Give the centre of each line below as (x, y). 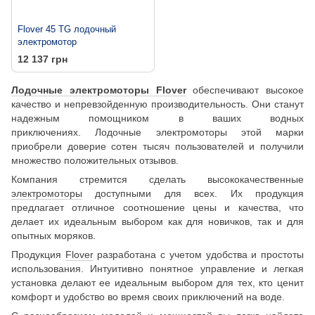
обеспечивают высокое (245, 90)
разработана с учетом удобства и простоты (199, 254)
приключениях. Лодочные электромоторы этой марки (157, 132)
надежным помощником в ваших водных (157, 118)
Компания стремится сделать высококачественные (157, 179)
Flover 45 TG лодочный (67, 29)
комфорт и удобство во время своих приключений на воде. (148, 296)
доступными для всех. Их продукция (193, 193)
